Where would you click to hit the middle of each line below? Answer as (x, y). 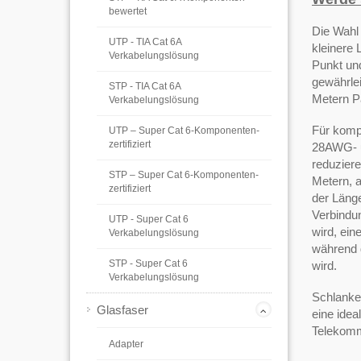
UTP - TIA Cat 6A (145, 42)
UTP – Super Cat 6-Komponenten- (184, 131)
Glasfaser (122, 310)
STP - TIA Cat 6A (145, 86)
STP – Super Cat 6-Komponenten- (184, 175)
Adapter (126, 344)
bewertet (128, 11)
